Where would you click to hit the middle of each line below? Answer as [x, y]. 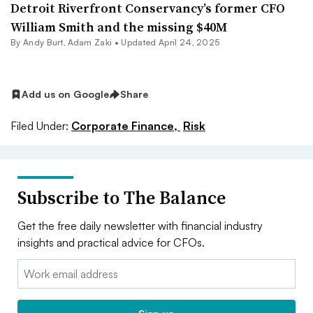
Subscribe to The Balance [122, 197]
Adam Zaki [90, 42]
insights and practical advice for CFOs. [111, 242]
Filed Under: [39, 125]
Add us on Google [65, 94]
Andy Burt [43, 42]
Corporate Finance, [126, 125]
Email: [32, 267]
